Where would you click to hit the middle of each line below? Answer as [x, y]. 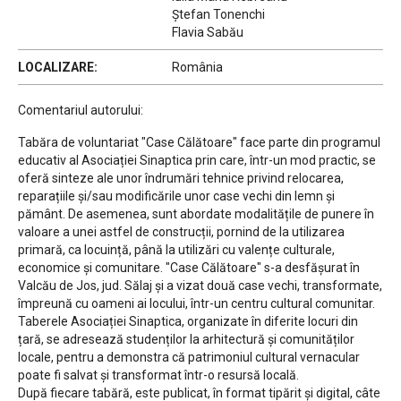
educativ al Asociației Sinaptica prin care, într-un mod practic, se [197, 161]
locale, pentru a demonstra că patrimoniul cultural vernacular [189, 358]
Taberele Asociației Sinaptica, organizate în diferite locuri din [188, 322]
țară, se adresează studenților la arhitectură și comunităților [186, 340]
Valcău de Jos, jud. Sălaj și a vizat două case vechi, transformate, [200, 286]
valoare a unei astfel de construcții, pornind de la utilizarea [181, 232]
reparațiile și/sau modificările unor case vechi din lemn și [176, 196]
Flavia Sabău [208, 33]
